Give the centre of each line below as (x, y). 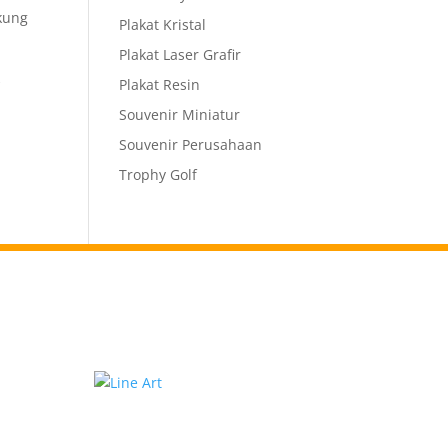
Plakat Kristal (163, 24)
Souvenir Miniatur (180, 114)
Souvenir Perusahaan (191, 144)
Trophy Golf (158, 174)
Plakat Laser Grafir (180, 54)
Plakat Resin (160, 84)
